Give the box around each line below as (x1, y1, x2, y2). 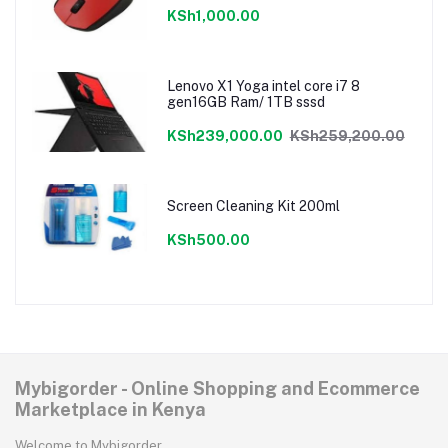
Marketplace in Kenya (15, 399, 206, 421)
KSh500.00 (166, 231, 250, 248)
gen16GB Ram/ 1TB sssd (166, 93, 325, 110)
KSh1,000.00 (166, 7, 260, 24)
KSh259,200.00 (289, 127, 405, 144)
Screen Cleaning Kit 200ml (166, 197, 340, 214)
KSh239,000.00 (166, 127, 283, 144)
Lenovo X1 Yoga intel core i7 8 (166, 77, 360, 94)
